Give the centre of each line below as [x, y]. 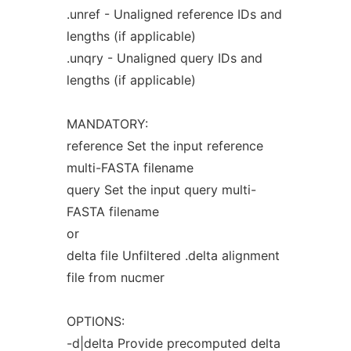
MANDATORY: [107, 124]
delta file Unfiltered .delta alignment [173, 255]
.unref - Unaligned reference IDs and [174, 14]
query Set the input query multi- [161, 190]
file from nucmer [115, 277]
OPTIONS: [95, 321]
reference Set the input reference [165, 146]
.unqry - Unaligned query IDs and [164, 58]
